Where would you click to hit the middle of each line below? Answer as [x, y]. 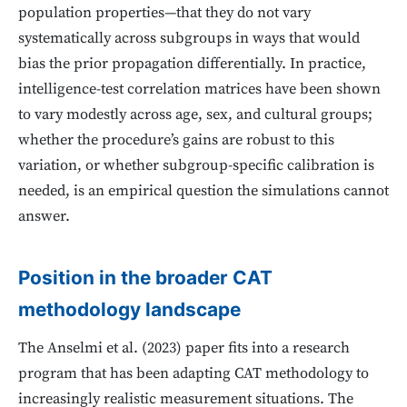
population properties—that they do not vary [164, 14]
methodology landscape [129, 310]
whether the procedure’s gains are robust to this [176, 141]
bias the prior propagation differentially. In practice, [192, 65]
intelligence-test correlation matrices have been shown [199, 90]
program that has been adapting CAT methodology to [194, 373]
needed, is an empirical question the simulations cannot [203, 192]
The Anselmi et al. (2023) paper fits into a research [184, 348]
